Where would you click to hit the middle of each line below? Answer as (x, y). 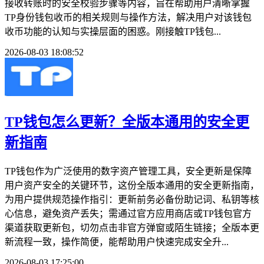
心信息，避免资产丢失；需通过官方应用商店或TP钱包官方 (128, 214)
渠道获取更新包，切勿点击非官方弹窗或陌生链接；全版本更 (132, 228)
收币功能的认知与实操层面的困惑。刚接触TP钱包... (113, 32)
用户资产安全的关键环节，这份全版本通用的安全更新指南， (132, 185)
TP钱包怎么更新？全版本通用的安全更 (127, 122)
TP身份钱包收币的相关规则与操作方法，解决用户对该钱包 (128, 18)
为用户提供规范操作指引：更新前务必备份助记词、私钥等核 (132, 199)
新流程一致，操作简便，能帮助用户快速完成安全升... (117, 242)
